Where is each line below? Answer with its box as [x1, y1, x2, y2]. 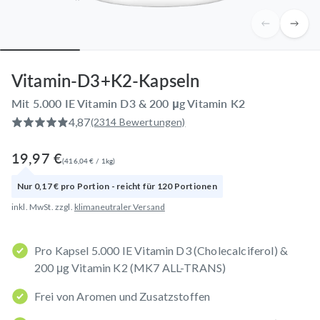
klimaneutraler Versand [74, 201, 165, 212]
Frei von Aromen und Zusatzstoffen [34, 289, 211, 303]
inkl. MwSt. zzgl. [11, 201, 74, 212]
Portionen [174, 180, 217, 191]
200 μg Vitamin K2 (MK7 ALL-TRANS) [34, 260, 226, 274]
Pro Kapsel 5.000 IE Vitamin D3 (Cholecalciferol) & [34, 243, 289, 257]
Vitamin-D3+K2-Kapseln [11, 69, 200, 91]
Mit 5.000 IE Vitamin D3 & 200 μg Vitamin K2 [11, 96, 245, 110]
